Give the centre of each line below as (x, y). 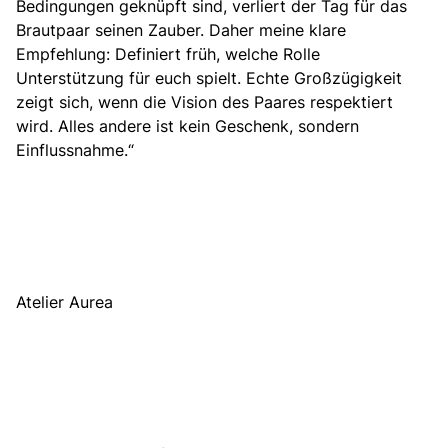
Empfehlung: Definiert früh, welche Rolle (168, 54)
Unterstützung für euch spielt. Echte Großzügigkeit (209, 78)
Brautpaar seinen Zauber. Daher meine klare (181, 30)
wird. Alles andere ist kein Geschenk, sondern (187, 126)
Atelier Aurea (64, 302)
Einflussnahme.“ (75, 150)
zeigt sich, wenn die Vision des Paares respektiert (204, 102)
